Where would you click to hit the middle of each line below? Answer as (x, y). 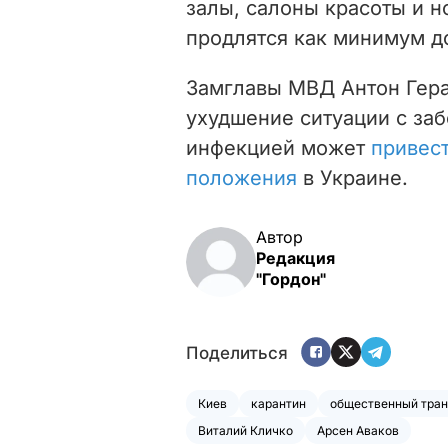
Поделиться (237, 353)
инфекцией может (278, 147)
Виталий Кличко (245, 430)
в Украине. (352, 177)
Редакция (295, 257)
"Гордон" (291, 278)
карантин (278, 403)
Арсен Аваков (358, 430)
